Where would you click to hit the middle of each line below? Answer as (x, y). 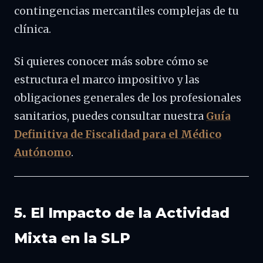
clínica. (33, 29)
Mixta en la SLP (72, 238)
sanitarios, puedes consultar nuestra (110, 116)
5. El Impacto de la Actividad (122, 213)
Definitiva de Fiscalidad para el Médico (118, 134)
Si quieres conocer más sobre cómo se (111, 62)
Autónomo (43, 153)
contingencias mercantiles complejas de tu (127, 11)
